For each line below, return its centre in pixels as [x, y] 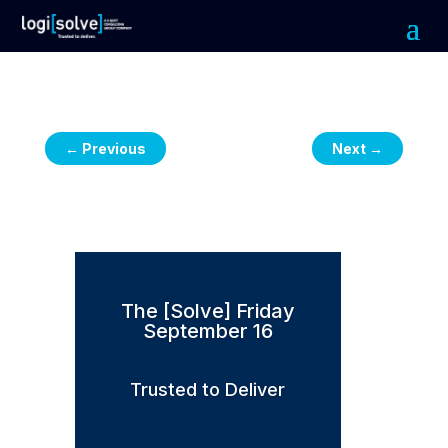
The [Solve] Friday [207, 311]
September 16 [207, 331]
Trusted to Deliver [208, 389]
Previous [113, 148]
